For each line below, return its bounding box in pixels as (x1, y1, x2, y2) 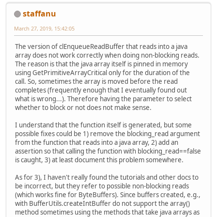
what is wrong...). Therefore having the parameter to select (15, 94, 192, 103)
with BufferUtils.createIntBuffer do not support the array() (15, 199, 190, 208)
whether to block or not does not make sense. (15, 103, 152, 112)
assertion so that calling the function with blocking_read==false (15, 146, 201, 155)
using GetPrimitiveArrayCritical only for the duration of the (15, 68, 190, 77)
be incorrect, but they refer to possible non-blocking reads (15, 181, 189, 190)
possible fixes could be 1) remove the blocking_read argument (15, 129, 200, 138)
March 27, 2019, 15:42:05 (14, 24, 75, 32)
